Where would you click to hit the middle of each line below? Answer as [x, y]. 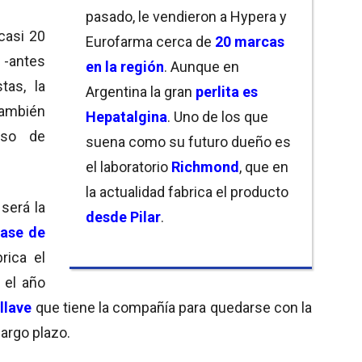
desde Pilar [123, 217]
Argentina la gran [141, 91]
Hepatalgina [126, 116]
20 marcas [250, 41]
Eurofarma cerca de [150, 41]
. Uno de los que [218, 116]
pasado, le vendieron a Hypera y [186, 16]
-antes [25, 61]
